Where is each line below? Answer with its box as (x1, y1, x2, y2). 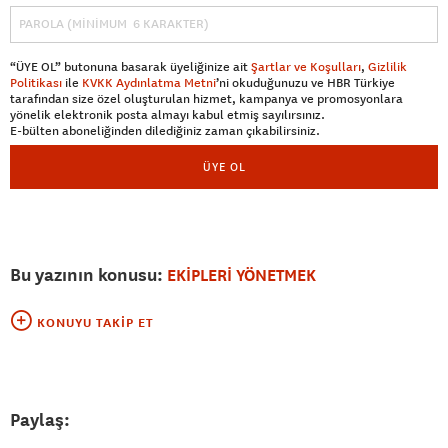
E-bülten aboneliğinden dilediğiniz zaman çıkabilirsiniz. (10, 122, 320, 139)
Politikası (10, 74, 62, 91)
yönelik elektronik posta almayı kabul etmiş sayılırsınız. (10, 106, 325, 123)
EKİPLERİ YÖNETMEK (167, 264, 316, 286)
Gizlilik (368, 58, 407, 75)
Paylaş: (10, 407, 70, 431)
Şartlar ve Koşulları (251, 58, 361, 75)
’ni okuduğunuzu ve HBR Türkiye (216, 74, 395, 91)
